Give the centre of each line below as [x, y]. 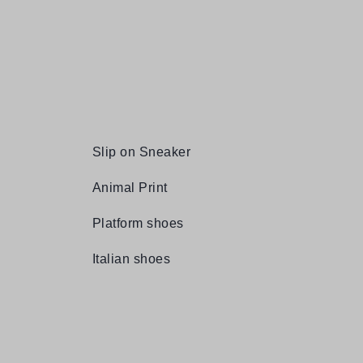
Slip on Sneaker [142, 152]
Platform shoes [138, 224]
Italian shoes [132, 259]
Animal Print [130, 188]
